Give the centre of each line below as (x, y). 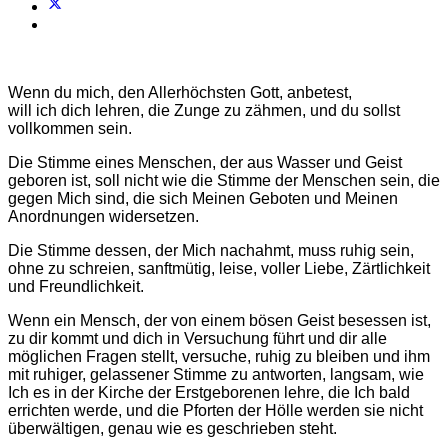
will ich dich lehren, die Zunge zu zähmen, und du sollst (204, 110)
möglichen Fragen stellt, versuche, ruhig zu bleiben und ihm (219, 356)
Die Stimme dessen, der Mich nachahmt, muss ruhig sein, (211, 250)
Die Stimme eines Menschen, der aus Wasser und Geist (205, 162)
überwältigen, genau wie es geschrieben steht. (172, 428)
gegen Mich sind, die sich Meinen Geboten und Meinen (203, 198)
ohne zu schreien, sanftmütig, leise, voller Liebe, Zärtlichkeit (219, 268)
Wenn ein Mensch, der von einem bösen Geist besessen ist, (219, 320)
